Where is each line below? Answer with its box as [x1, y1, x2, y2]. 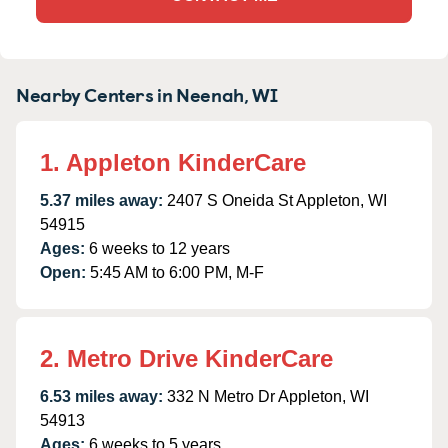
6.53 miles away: [40, 387, 163, 405]
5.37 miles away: [40, 191, 163, 209]
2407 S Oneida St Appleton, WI [167, 191, 387, 209]
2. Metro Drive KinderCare [40, 344, 333, 372]
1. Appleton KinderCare [40, 148, 306, 176]
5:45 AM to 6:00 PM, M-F [90, 263, 264, 281]
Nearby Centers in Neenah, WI [16, 79, 278, 108]
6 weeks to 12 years [89, 239, 230, 257]
